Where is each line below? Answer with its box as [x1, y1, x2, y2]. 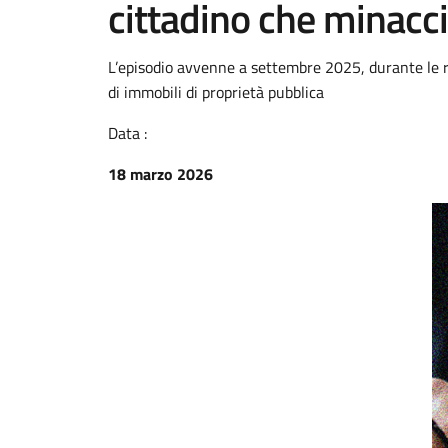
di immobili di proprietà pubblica [108, 80, 324, 104]
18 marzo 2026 [108, 162, 213, 186]
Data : [108, 121, 147, 145]
